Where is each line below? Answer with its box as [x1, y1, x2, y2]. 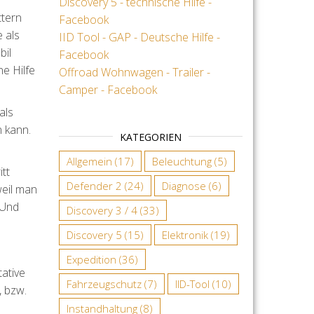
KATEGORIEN [119, 130, 182, 144]
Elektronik [161, 227, 208, 242]
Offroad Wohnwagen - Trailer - [58, 64, 210, 80]
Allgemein [66, 153, 112, 168]
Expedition [66, 252, 116, 266]
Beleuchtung [151, 153, 212, 168]
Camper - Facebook [58, 81, 157, 97]
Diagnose [161, 178, 206, 193]
